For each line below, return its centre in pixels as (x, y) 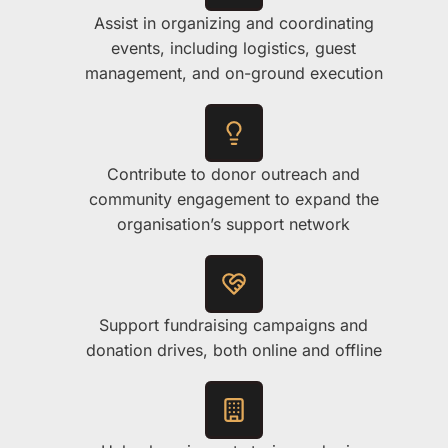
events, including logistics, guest (233, 48)
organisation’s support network (233, 224)
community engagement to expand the (233, 199)
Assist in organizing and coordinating (233, 23)
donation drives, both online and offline (233, 350)
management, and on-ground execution (233, 73)
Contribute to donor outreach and (233, 174)
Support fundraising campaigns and (233, 325)
